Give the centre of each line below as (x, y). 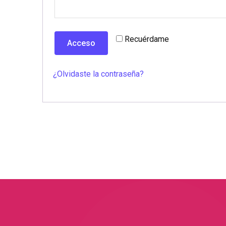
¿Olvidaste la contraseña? (98, 74)
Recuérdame (147, 39)
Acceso (81, 43)
